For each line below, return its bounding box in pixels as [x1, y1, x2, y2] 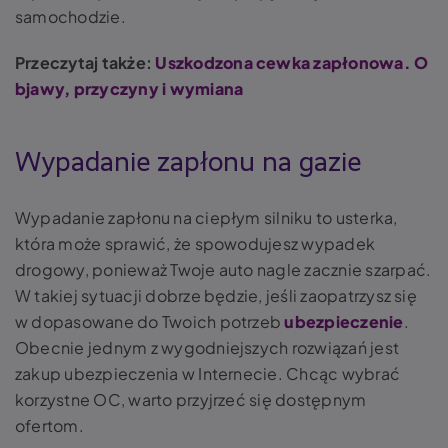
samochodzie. [15, 5, 126, 27]
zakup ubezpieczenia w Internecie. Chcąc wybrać [15, 362, 401, 384]
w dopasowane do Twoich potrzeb [15, 310, 285, 332]
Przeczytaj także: [15, 51, 153, 73]
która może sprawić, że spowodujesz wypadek [15, 232, 376, 254]
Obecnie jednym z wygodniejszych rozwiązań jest [15, 336, 400, 358]
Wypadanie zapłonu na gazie [15, 148, 361, 177]
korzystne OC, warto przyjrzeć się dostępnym [15, 388, 367, 410]
